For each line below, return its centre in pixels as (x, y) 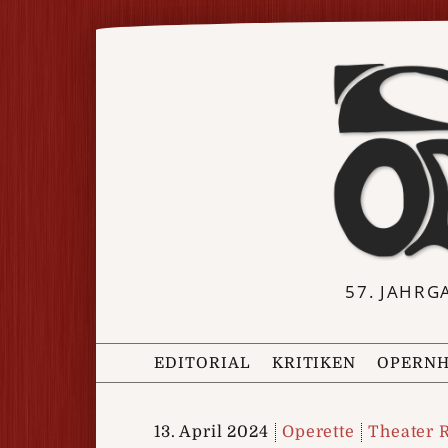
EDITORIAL (202, 362)
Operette (318, 431)
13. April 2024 (211, 431)
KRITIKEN (314, 362)
